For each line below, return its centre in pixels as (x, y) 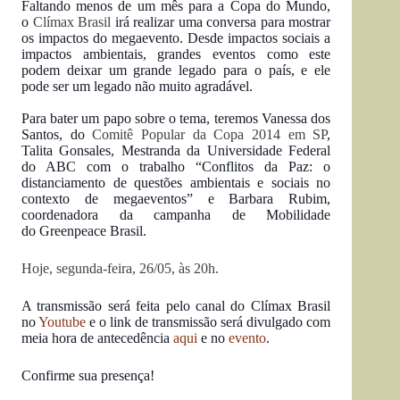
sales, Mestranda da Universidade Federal (208, 150)
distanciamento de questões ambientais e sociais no (176, 183)
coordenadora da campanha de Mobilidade (176, 215)
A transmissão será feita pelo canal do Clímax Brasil (176, 306)
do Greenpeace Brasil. (84, 231)
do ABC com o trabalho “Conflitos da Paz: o (176, 167)
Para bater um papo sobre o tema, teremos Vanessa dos (176, 118)
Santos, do (57, 134)
